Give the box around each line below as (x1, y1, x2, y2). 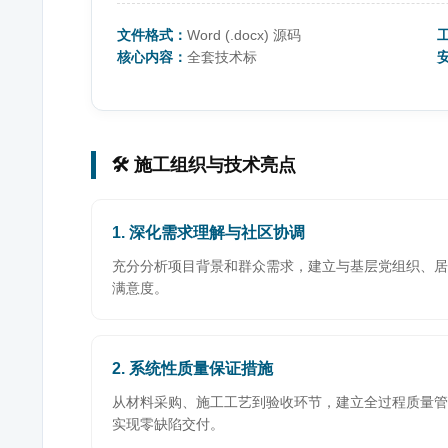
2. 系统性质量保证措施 (112, 360, 273, 377)
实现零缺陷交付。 (112, 416, 224, 432)
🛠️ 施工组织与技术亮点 (111, 155, 296, 175)
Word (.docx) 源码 (187, 27, 301, 43)
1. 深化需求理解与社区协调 (112, 224, 305, 241)
